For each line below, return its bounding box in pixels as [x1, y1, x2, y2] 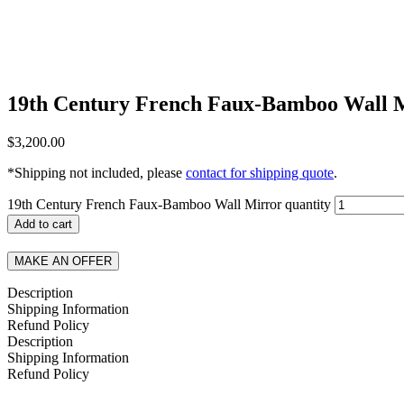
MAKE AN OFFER [14, 253, 112, 268]
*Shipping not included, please [7, 164, 186, 180]
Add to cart [14, 216, 72, 231]
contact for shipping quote [186, 164, 334, 180]
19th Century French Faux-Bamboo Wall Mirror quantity [7, 196, 331, 212]
